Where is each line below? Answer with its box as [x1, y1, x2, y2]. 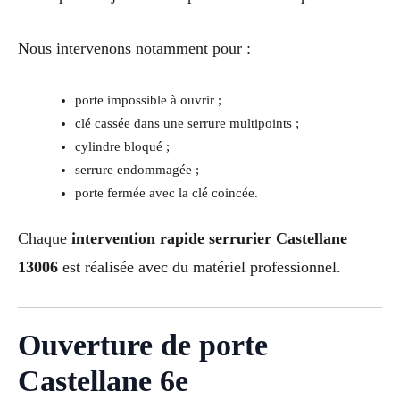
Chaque [18, 229, 71, 248]
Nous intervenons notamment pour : [18, 39, 251, 58]
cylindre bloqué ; [74, 139, 170, 154]
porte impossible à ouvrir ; [74, 93, 221, 108]
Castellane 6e [18, 363, 188, 397]
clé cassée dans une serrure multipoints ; [74, 116, 299, 131]
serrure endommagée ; [74, 162, 199, 178]
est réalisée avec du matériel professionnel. [58, 258, 341, 277]
